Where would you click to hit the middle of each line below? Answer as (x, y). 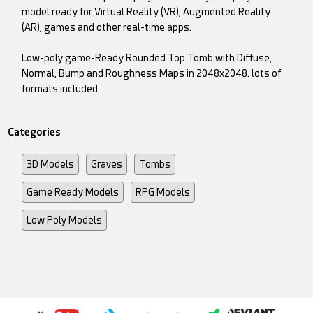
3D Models (51, 165)
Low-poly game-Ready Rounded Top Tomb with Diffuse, (147, 58)
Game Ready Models (73, 192)
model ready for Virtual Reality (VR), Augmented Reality (146, 12)
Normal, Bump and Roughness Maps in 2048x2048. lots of (152, 74)
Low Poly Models (65, 220)
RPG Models (163, 192)
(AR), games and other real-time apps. (107, 28)
